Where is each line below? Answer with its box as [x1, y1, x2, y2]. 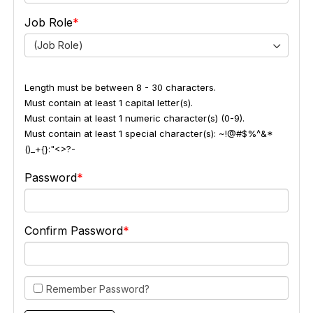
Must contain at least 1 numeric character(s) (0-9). [24, 112, 245, 124]
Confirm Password [24, 224, 123, 238]
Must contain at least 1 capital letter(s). [24, 97, 193, 108]
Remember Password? [45, 283, 150, 295]
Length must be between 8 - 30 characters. [24, 82, 216, 93]
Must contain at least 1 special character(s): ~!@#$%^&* [24, 128, 273, 139]
